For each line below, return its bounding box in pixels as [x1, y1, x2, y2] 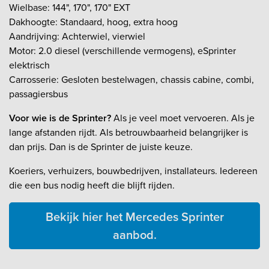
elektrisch [9, 58, 50, 73]
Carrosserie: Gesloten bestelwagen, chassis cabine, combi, [9, 73, 254, 87]
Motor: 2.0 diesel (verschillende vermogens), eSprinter [9, 44, 236, 58]
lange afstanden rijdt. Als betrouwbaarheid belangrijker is [9, 125, 248, 140]
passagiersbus [9, 87, 68, 101]
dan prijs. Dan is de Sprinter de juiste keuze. [9, 140, 193, 154]
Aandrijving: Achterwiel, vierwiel [9, 29, 145, 44]
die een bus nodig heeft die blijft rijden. [9, 178, 175, 193]
